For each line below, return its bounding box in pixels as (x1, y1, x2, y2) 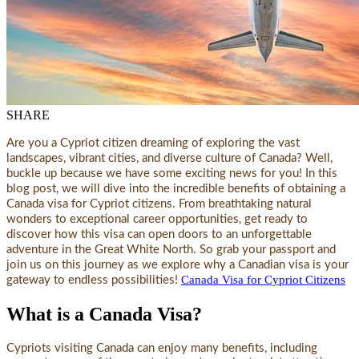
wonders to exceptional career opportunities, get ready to (6, 212, 308, 225)
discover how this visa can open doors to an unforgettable (6, 228, 312, 240)
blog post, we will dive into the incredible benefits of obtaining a (6, 182, 345, 195)
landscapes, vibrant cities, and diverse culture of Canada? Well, (6, 151, 333, 164)
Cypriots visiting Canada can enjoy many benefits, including (6, 341, 317, 354)
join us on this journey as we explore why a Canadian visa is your (6, 258, 349, 271)
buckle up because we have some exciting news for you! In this (6, 167, 337, 179)
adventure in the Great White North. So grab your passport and (6, 243, 336, 256)
